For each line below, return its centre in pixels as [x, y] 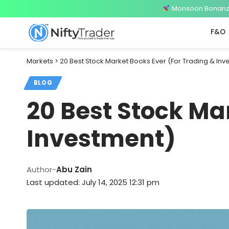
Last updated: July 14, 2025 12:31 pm [93, 182]
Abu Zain [74, 170]
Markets [40, 61]
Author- [41, 170]
